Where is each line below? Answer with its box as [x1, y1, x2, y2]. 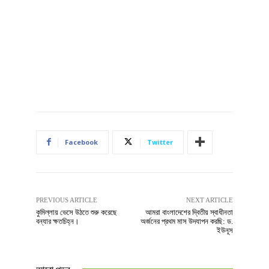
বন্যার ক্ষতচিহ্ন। [36, 216, 79, 226]
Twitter [147, 137, 173, 147]
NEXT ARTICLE [186, 196, 233, 204]
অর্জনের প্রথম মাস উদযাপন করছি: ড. [140, 216, 233, 226]
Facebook [65, 137, 98, 147]
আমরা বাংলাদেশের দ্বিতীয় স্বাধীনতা [145, 207, 233, 217]
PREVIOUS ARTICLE [36, 196, 97, 204]
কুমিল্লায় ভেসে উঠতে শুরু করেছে [36, 207, 117, 217]
